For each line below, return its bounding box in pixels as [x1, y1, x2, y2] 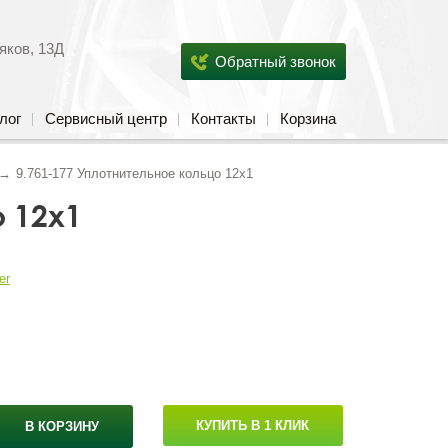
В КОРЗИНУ [25, 419, 100, 434]
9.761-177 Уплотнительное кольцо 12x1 [16, 166, 253, 181]
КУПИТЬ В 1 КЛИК [196, 418, 310, 433]
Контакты [191, 110, 256, 127]
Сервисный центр [45, 110, 167, 127]
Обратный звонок [214, 53, 336, 70]
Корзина [280, 110, 336, 127]
